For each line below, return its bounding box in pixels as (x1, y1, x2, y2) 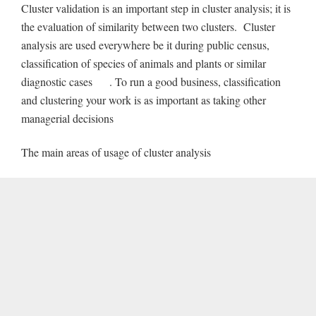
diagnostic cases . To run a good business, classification (21, 73, 281, 89)
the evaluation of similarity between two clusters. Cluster (21, 18, 275, 34)
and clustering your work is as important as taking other (21, 92, 266, 107)
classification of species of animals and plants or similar (21, 55, 266, 71)
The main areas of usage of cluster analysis (21, 145, 211, 160)
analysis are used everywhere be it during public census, (21, 37, 269, 52)
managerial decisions (21, 110, 114, 126)
